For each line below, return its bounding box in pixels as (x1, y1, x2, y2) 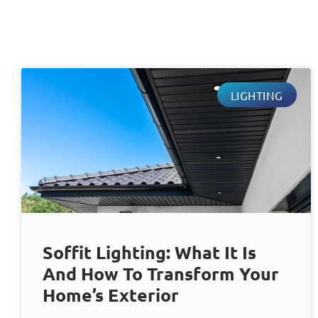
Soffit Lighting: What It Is (43, 241, 256, 264)
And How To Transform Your (43, 262, 279, 285)
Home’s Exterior (43, 283, 179, 307)
